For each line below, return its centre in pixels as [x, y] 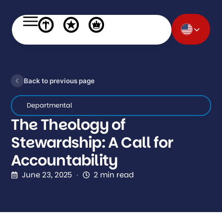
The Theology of [68, 125]
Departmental [50, 105]
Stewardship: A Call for [92, 143]
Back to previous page [59, 81]
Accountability [64, 161]
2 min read [114, 175]
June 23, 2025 [47, 175]
